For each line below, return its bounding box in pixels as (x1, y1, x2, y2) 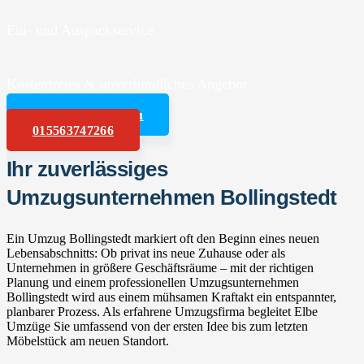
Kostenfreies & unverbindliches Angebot (6, 75, 247, 92)
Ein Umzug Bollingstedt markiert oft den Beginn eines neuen (6, 231, 319, 245)
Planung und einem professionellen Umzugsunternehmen (6, 275, 299, 289)
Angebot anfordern (32, 107, 144, 122)
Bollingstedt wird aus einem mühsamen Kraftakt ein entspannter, (6, 289, 336, 304)
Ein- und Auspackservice (6, 21, 154, 38)
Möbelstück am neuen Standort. (6, 333, 169, 348)
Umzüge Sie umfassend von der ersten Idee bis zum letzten (6, 318, 308, 333)
